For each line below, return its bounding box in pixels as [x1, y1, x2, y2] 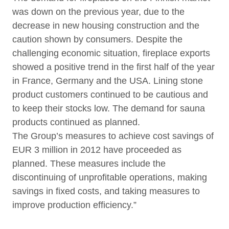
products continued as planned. [12, 117, 140, 127]
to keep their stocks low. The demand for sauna [12, 103, 205, 113]
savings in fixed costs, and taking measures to [12, 186, 200, 196]
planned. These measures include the [12, 158, 166, 169]
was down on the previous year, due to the [12, 7, 185, 17]
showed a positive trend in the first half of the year [12, 62, 215, 72]
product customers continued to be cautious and [12, 89, 208, 100]
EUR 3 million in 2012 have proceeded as [12, 145, 181, 155]
